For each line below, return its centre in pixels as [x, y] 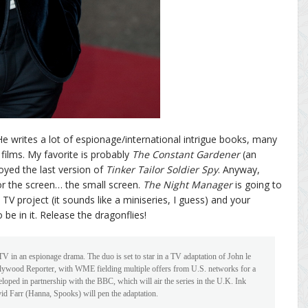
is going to [257, 185]
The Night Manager [188, 185]
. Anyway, [239, 170]
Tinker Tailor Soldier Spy [162, 170]
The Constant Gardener [186, 155]
